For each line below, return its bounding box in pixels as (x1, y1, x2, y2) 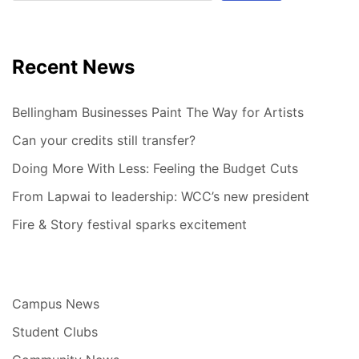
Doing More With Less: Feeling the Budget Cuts (12, 159, 298, 176)
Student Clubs (12, 323, 98, 340)
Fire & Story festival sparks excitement (12, 216, 247, 232)
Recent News (12, 54, 135, 79)
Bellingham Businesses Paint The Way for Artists (12, 103, 304, 120)
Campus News (12, 295, 99, 312)
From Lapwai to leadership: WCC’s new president (12, 188, 309, 204)
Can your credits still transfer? (12, 131, 196, 148)
